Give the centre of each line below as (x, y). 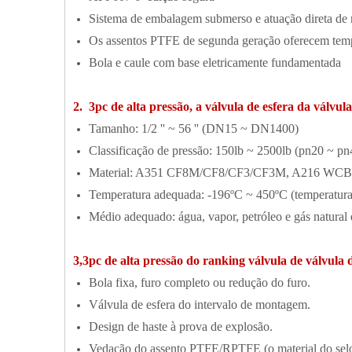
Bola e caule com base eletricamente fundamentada (215, 62)
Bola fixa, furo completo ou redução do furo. (200, 282)
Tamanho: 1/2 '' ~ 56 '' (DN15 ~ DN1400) (194, 128)
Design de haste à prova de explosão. (181, 326)
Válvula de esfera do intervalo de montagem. (200, 304)
